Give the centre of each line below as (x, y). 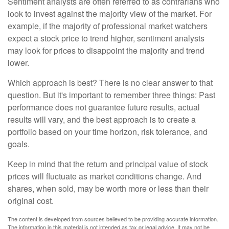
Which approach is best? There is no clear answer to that (110, 83)
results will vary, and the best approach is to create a (102, 120)
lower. (18, 63)
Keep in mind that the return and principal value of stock (108, 164)
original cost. (31, 201)
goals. (19, 144)
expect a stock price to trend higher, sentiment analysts (106, 38)
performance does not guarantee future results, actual (104, 107)
